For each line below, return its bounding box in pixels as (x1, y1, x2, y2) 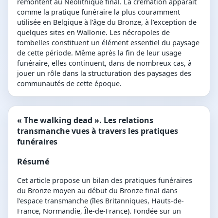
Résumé (17, 155, 50, 167)
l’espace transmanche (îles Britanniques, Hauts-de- (17, 196, 184, 206)
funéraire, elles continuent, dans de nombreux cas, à (17, 58, 192, 68)
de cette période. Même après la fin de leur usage (17, 48, 182, 57)
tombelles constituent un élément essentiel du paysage (17, 37, 200, 47)
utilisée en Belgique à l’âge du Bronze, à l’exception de (17, 17, 197, 27)
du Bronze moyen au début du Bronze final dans (17, 186, 178, 196)
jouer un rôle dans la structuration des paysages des (17, 68, 191, 78)
